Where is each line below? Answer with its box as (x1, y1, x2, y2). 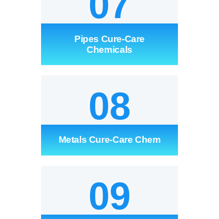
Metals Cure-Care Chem (58, 134, 161, 145)
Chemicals (87, 44, 132, 55)
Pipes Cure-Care (74, 33, 145, 44)
